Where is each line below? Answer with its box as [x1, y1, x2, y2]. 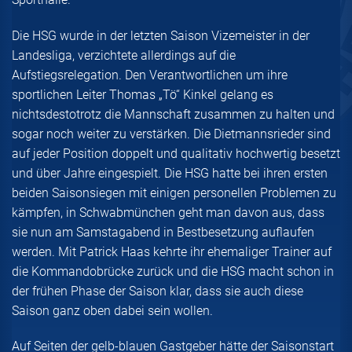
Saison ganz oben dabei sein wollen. [12, 302, 213, 318]
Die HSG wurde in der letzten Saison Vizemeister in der [12, 27, 310, 43]
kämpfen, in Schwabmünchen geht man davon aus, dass [12, 204, 324, 220]
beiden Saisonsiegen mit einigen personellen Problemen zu [12, 185, 336, 200]
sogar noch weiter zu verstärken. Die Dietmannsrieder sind [12, 126, 331, 141]
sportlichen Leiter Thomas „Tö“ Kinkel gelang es [12, 86, 273, 102]
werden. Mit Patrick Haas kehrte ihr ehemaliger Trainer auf [12, 244, 332, 259]
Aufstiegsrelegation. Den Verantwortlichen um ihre [12, 67, 288, 82]
